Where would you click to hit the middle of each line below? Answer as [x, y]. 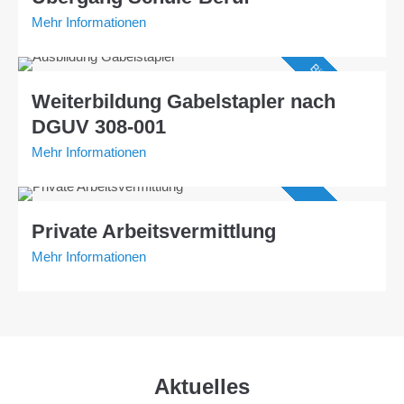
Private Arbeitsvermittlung [154, 232]
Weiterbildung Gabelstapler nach [184, 102]
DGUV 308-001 [99, 127]
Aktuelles [202, 387]
